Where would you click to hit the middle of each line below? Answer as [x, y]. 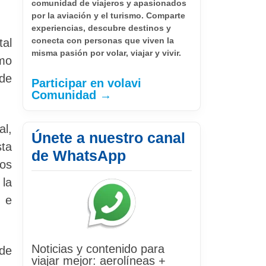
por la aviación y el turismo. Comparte [108, 15]
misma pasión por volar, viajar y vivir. [106, 53]
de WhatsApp [79, 155]
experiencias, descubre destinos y [101, 28]
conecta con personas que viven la [103, 40]
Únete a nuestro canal [108, 137]
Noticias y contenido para [98, 248]
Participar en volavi [86, 83]
